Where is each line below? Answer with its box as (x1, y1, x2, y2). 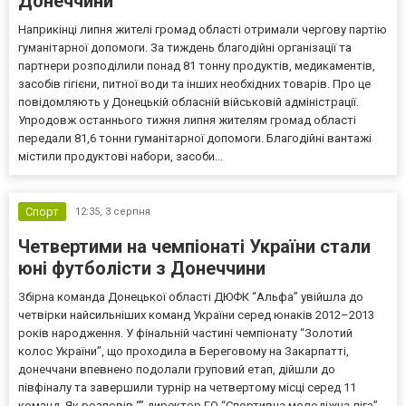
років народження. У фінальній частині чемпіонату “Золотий (18, 326, 353, 341)
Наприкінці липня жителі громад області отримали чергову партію (18, 23, 387, 37)
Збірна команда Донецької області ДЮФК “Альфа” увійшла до (18, 290, 363, 304)
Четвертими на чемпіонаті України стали (18, 236, 371, 258)
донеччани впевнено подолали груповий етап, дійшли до (18, 362, 335, 377)
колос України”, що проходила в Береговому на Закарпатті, (18, 344, 349, 359)
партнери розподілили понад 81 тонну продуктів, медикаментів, (18, 59, 375, 73)
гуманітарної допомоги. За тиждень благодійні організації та (18, 41, 352, 55)
